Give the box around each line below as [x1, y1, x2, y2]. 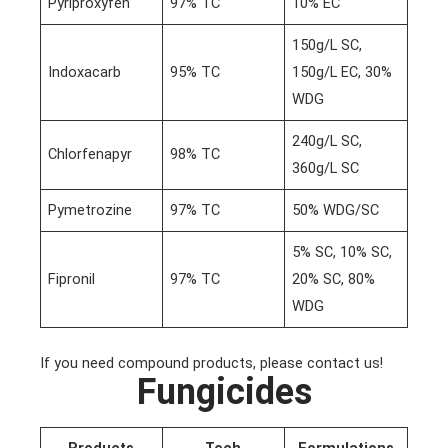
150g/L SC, [292, 35, 363, 54]
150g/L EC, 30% [292, 62, 393, 81]
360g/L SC [292, 158, 360, 177]
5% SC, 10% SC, [292, 242, 393, 261]
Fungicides [136, 370, 312, 413]
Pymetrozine [48, 200, 133, 219]
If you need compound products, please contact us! [39, 353, 383, 372]
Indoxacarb [48, 62, 122, 81]
